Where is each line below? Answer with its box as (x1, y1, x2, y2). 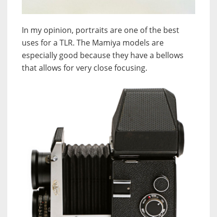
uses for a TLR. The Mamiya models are (22, 37, 164, 48)
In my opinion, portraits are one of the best (22, 24, 179, 35)
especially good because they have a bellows (22, 49, 184, 61)
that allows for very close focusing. (22, 62, 147, 73)
